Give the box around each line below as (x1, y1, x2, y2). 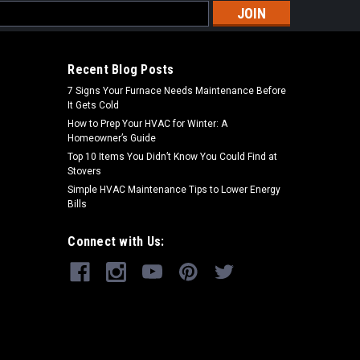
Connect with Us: (67, 233, 165, 249)
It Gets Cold (67, 99, 120, 111)
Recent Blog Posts (67, 61, 174, 77)
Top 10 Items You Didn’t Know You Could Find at (67, 150, 278, 162)
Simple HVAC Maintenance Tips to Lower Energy (67, 183, 281, 195)
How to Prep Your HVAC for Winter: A (67, 117, 228, 129)
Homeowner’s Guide (67, 132, 157, 144)
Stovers (67, 165, 102, 177)
